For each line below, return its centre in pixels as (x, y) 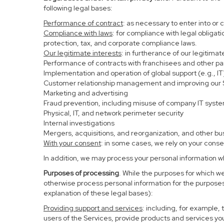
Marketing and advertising (86, 93)
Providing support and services (93, 208)
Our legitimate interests (82, 53)
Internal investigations (79, 123)
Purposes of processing (81, 173)
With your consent (72, 143)
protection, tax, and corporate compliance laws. (120, 43)
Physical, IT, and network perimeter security (113, 113)
